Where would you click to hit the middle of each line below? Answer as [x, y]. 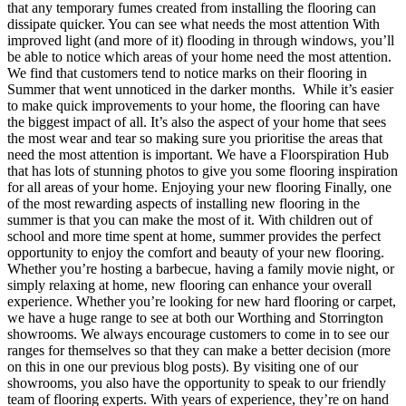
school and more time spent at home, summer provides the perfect [194, 236]
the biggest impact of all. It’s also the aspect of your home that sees [197, 121]
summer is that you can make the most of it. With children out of [190, 219]
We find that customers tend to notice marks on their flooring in [187, 72]
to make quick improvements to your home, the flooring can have [193, 105]
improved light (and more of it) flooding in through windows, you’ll [201, 40]
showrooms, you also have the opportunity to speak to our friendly [197, 382]
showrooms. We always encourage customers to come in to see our [198, 333]
